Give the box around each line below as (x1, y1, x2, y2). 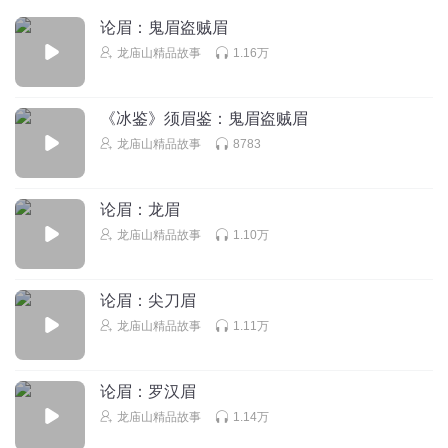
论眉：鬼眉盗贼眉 (100, 18, 228, 36)
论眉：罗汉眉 (100, 382, 196, 400)
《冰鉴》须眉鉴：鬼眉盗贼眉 (100, 109, 308, 127)
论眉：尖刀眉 (100, 291, 196, 309)
